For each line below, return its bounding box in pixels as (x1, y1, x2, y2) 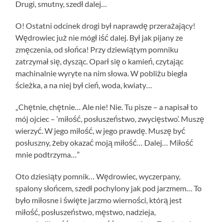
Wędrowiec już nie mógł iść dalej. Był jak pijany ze (15, 32, 183, 42)
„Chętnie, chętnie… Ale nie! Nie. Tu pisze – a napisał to (15, 102, 198, 111)
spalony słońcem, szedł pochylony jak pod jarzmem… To (15, 183, 202, 193)
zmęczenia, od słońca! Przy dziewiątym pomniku (15, 44, 179, 54)
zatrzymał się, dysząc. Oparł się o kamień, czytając (15, 56, 184, 66)
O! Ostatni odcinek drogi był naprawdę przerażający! (15, 20, 196, 30)
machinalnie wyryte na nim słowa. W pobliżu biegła (15, 68, 188, 78)
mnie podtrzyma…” (15, 149, 80, 159)
